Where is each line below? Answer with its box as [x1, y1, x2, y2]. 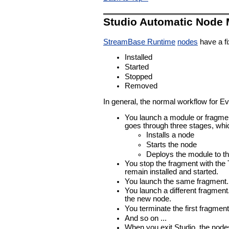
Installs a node [146, 131, 194, 140]
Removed [125, 82, 157, 90]
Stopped [125, 72, 152, 81]
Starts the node [146, 140, 197, 149]
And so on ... [125, 214, 167, 222]
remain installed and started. [125, 168, 218, 176]
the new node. [125, 195, 171, 203]
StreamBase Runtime [103, 37, 175, 46]
